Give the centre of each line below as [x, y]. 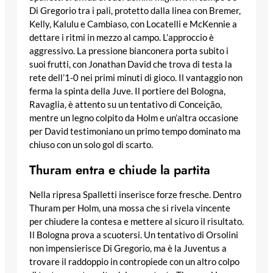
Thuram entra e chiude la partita [120, 170]
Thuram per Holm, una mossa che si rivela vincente [130, 208]
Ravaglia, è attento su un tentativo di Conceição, [126, 104]
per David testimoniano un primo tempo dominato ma [135, 131]
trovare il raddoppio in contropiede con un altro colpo [134, 262]
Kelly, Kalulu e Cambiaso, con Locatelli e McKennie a [133, 24]
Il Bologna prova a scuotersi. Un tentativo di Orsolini [134, 235]
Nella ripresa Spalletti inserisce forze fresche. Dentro [135, 195]
